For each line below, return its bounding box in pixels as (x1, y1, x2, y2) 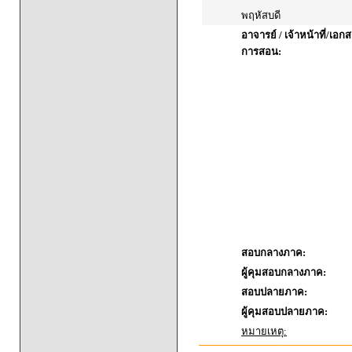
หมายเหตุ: (241, 325, 287, 337)
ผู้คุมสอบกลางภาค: (241, 266, 326, 278)
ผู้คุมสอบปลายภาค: (241, 306, 328, 317)
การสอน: (241, 46, 281, 57)
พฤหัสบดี (241, 9, 280, 21)
